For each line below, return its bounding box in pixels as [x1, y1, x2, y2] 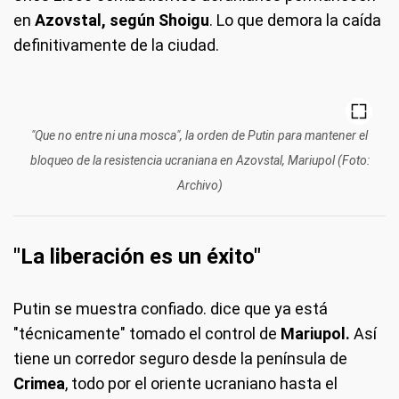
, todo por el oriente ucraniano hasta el [65, 373, 338, 393]
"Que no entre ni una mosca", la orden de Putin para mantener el [31, 127, 368, 142]
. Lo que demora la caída [209, 10, 381, 29]
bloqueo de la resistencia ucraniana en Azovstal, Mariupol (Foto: [29, 152, 370, 167]
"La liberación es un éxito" [13, 243, 261, 269]
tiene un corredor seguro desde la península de [13, 348, 347, 368]
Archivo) [176, 177, 223, 192]
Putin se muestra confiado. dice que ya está [13, 298, 328, 318]
